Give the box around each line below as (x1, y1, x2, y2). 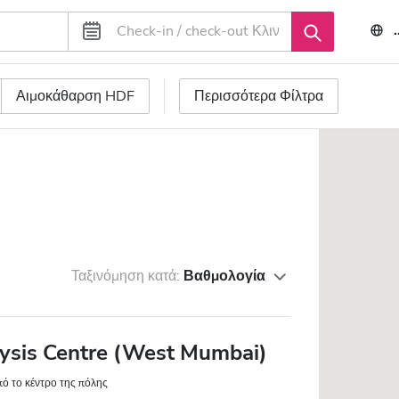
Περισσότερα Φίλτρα (194, 86, 323, 106)
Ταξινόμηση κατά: (71, 265, 184, 286)
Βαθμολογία (183, 265, 266, 286)
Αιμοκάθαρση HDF (16, 86, 134, 106)
